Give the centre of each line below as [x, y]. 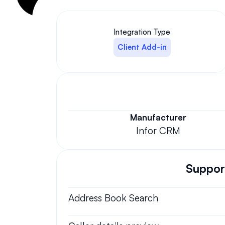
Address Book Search [113, 198]
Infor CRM [158, 131]
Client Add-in [142, 47]
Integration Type [142, 32]
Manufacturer [158, 117]
